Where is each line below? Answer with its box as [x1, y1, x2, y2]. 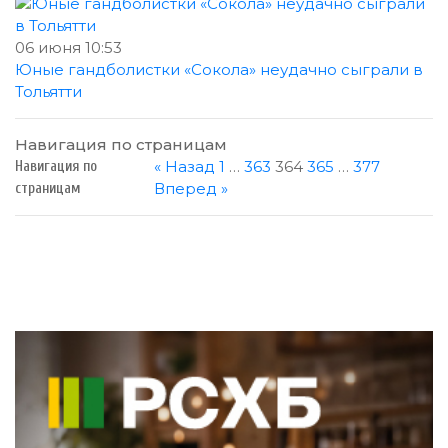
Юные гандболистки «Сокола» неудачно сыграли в [15, 60, 423, 80]
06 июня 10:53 [15, 38, 122, 58]
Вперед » [154, 179, 229, 199]
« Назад [154, 157, 220, 177]
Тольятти [15, 82, 82, 102]
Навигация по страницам [15, 135, 227, 155]
